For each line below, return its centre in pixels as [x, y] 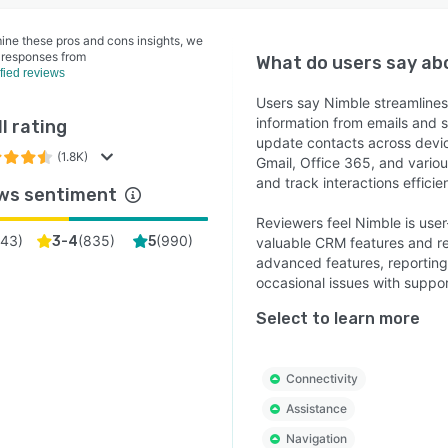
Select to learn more [337, 318]
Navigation [316, 438]
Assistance [316, 408]
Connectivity [321, 378]
